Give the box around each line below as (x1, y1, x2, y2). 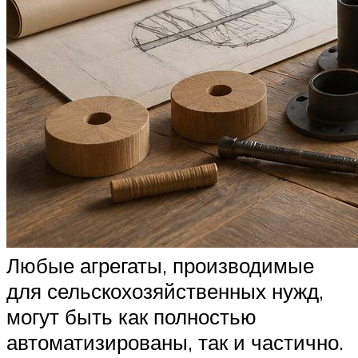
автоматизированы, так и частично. (6, 329, 344, 356)
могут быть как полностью (6, 304, 257, 330)
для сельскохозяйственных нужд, (6, 278, 324, 304)
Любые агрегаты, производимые (6, 253, 314, 279)
